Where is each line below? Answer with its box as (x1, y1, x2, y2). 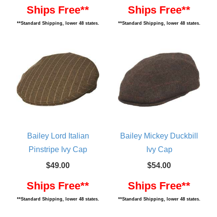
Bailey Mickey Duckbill (120, 132, 198, 140)
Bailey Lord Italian (27, 132, 89, 140)
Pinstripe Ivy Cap (29, 145, 87, 154)
